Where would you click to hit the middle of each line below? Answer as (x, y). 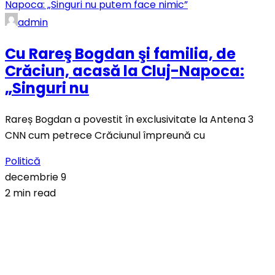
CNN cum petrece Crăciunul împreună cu (105, 135)
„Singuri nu (47, 88)
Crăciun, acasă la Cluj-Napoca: (125, 71)
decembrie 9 (36, 177)
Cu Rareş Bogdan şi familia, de (120, 53)
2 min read (30, 193)
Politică (23, 161)
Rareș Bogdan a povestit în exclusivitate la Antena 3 (129, 119)
